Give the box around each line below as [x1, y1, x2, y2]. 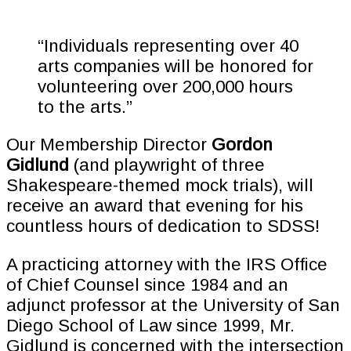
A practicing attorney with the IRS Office [6, 254, 327, 274]
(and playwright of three [69, 155, 265, 175]
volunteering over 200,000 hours [38, 76, 293, 96]
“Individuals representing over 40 [38, 35, 299, 56]
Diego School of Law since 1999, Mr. [6, 315, 295, 335]
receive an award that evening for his [6, 196, 303, 216]
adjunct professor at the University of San [6, 295, 340, 315]
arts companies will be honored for [38, 56, 313, 76]
